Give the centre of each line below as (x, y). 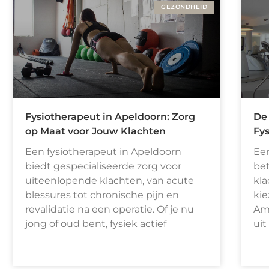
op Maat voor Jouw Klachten (95, 131)
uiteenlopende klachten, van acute (110, 181)
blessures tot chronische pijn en (102, 195)
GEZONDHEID (184, 7)
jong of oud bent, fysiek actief (96, 224)
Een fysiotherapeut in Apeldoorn (103, 152)
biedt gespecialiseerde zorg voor (103, 166)
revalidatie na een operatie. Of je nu (110, 210)
